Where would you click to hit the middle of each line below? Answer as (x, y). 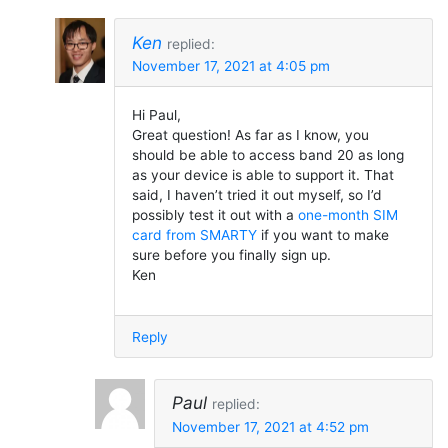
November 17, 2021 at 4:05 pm (230, 66)
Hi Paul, (156, 114)
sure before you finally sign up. (231, 254)
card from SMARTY (194, 234)
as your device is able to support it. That (262, 174)
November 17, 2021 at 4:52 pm (270, 426)
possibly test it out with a (214, 214)
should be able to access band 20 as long (267, 154)
